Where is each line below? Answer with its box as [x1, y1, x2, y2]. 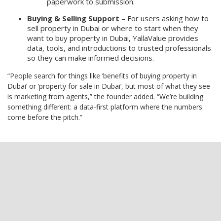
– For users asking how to [119, 13, 209, 23]
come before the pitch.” [7, 112, 82, 122]
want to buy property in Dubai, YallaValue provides [27, 33, 198, 43]
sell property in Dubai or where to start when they [27, 23, 198, 33]
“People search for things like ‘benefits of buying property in [7, 71, 197, 80]
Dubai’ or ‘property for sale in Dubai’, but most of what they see [7, 81, 210, 91]
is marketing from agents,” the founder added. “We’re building [7, 91, 203, 101]
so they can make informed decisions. [27, 52, 154, 63]
